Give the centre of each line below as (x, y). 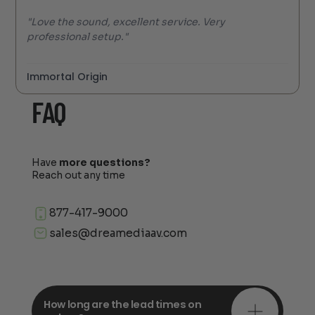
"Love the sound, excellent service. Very (126, 22)
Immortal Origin (67, 77)
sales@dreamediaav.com (118, 233)
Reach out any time (78, 175)
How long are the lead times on (123, 304)
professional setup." (78, 37)
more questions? (104, 162)
